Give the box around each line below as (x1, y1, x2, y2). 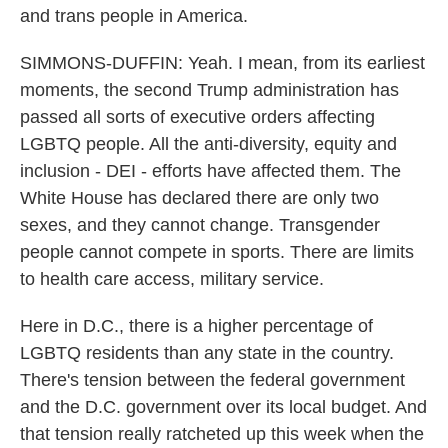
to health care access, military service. (20, 269, 324, 289)
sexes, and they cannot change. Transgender (20, 215, 380, 235)
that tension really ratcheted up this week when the (20, 424, 424, 444)
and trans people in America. (20, 6, 248, 26)
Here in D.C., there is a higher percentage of (20, 316, 373, 336)
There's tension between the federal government (20, 370, 405, 390)
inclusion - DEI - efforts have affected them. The (20, 161, 401, 181)
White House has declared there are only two (20, 188, 379, 208)
